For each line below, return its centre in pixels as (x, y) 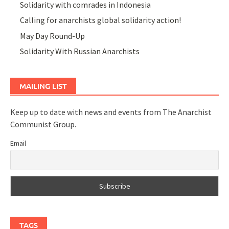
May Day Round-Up (53, 36)
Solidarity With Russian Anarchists (80, 51)
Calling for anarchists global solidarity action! (101, 20)
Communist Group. (43, 124)
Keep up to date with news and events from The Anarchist (111, 112)
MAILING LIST (43, 86)
